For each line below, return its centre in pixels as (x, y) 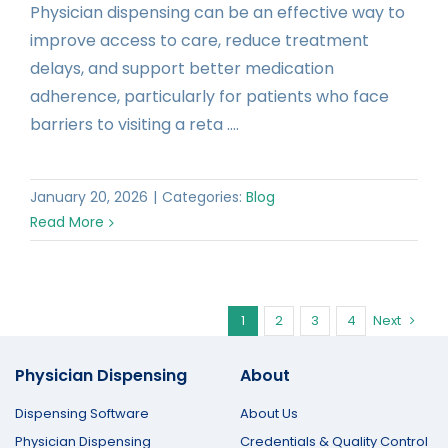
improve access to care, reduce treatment (199, 41)
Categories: (204, 197)
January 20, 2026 (89, 197)
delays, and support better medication (182, 69)
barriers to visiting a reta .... (134, 125)
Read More (67, 222)
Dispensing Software (82, 414)
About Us (268, 414)
